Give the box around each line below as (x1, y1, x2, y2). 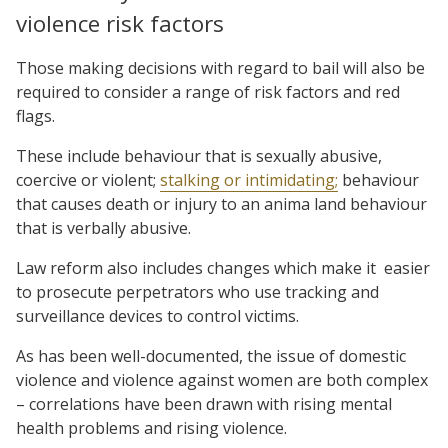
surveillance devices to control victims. (16, 304, 299, 327)
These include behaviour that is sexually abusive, (16, 144, 382, 167)
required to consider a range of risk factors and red (16, 80, 400, 103)
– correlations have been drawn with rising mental (16, 392, 392, 415)
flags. (16, 104, 55, 127)
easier (384, 256, 430, 279)
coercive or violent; (16, 168, 160, 191)
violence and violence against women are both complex (16, 368, 428, 391)
